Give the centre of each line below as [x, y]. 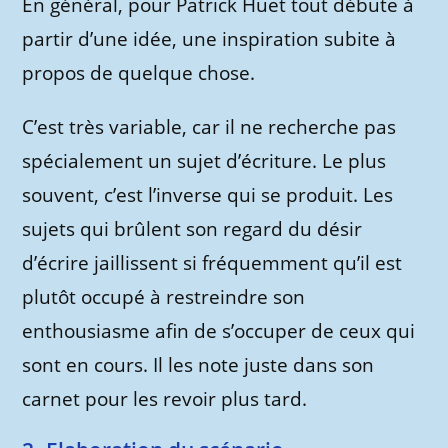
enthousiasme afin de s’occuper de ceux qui [219, 331]
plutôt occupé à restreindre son [164, 297]
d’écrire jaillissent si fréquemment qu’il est [212, 263]
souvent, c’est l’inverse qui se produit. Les [208, 195]
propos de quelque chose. [139, 73]
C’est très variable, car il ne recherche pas [209, 127]
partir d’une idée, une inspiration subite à [209, 39]
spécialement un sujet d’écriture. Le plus [204, 161]
